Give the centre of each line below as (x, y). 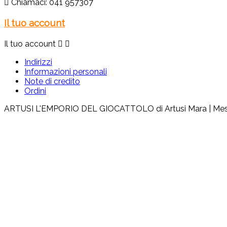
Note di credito (52, 81)
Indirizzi (38, 62)
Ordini (35, 91)
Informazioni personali (66, 71)
